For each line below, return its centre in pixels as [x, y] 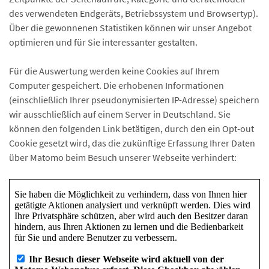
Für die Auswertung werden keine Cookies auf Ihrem [114, 71]
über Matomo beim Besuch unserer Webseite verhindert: [123, 157]
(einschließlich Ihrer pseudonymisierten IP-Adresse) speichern [134, 100]
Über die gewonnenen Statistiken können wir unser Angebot [130, 28]
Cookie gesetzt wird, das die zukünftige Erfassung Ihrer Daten [132, 143]
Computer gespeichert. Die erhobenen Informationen [116, 85]
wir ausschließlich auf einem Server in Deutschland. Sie [120, 114]
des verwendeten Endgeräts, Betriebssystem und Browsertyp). [134, 13]
